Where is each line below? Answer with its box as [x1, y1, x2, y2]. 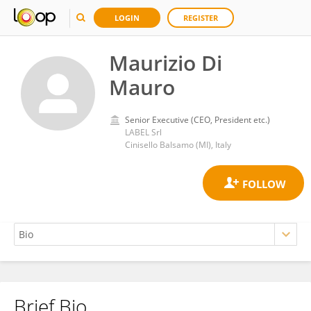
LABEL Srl [125, 126, 162, 138]
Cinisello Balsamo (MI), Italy [125, 139, 231, 151]
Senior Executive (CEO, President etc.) [125, 114, 270, 126]
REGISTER [183, 12, 218, 23]
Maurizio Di [109, 49, 222, 77]
